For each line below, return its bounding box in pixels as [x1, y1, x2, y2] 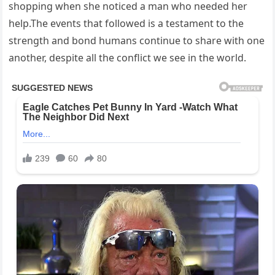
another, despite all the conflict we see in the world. [9, 51, 247, 64]
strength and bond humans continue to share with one [9, 34, 265, 47]
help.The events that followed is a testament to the [9, 17, 244, 30]
